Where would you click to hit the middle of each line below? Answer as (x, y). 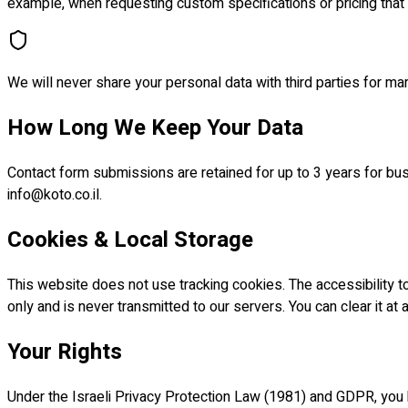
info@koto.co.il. (55, 194)
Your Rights (65, 352)
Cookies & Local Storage (130, 240)
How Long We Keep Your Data (155, 128)
